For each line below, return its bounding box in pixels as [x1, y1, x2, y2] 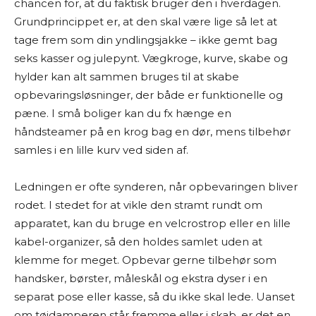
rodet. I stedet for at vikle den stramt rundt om [14, 198, 262, 212]
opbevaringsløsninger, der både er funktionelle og [14, 88, 283, 102]
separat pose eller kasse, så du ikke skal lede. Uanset [14, 290, 295, 303]
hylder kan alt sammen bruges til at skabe [14, 70, 239, 83]
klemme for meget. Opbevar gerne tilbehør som [14, 253, 276, 267]
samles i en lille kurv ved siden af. [14, 143, 188, 157]
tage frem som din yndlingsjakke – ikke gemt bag [14, 33, 277, 47]
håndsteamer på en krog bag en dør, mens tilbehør [14, 125, 291, 138]
